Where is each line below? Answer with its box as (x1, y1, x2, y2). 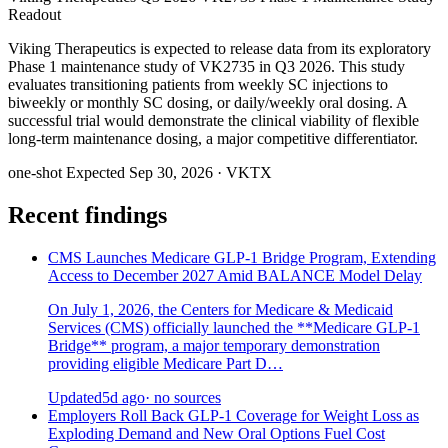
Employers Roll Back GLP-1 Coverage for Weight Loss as (48, 407, 419, 425)
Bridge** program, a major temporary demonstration (48, 337, 380, 355)
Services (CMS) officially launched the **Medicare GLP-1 (48, 319, 420, 337)
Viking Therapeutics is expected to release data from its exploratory (8, 40, 431, 58)
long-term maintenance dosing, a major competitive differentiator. (8, 130, 418, 148)
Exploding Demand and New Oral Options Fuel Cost (48, 425, 385, 443)
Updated (48, 389, 102, 407)
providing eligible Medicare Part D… (48, 355, 283, 373)
